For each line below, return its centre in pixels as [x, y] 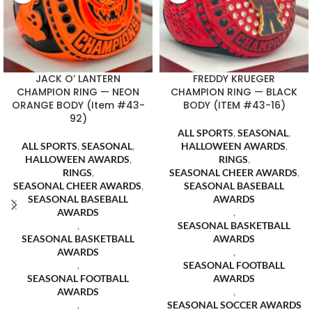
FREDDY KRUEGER [234, 79]
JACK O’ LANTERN [78, 79]
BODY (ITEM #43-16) [234, 106]
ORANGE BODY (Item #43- [78, 106]
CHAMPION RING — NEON [78, 92]
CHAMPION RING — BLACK [234, 92]
